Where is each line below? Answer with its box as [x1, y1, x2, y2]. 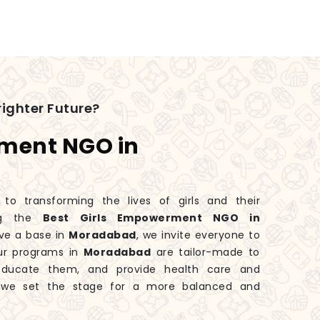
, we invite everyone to [136, 228, 260, 243]
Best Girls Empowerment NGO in [42, 211, 261, 226]
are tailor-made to [151, 245, 260, 260]
